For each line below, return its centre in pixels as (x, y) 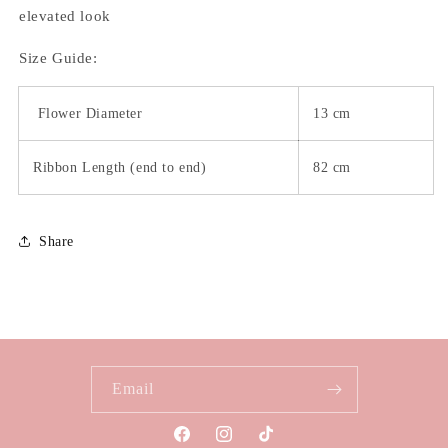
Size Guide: (58, 58)
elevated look (65, 16)
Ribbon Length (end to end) (120, 168)
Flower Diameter (88, 114)
